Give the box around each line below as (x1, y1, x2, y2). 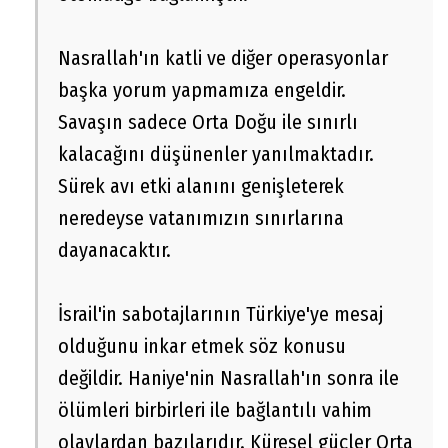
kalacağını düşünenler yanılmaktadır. (58, 142, 374, 167)
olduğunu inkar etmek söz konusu (58, 334, 346, 359)
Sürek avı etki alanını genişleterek (58, 174, 344, 199)
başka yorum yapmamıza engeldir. (58, 78, 346, 103)
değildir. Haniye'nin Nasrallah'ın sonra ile (58, 366, 399, 391)
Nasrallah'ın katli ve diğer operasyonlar (58, 46, 388, 71)
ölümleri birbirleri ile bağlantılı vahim (58, 398, 372, 423)
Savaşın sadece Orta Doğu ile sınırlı (58, 110, 358, 135)
